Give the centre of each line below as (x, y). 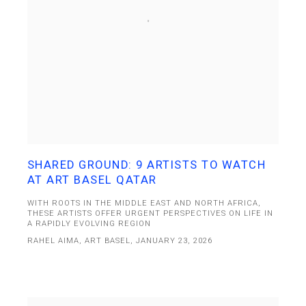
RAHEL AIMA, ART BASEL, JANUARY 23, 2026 (120, 241)
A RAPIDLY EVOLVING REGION (89, 224)
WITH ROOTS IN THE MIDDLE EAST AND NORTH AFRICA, (144, 204)
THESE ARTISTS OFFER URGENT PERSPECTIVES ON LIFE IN (150, 214)
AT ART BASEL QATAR (92, 180)
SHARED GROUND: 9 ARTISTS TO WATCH (147, 165)
